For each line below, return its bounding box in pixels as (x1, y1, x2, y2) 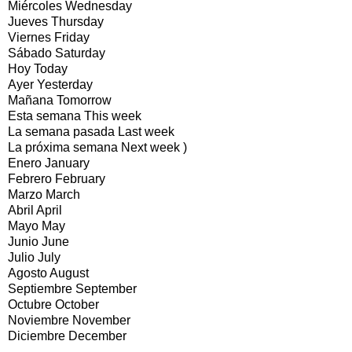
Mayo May (8, 218, 65, 233)
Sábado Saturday (8, 46, 105, 60)
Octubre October (8, 297, 99, 311)
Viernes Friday (8, 30, 90, 44)
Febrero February (8, 171, 105, 185)
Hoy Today (8, 61, 68, 75)
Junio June (8, 234, 69, 248)
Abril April (8, 203, 62, 217)
